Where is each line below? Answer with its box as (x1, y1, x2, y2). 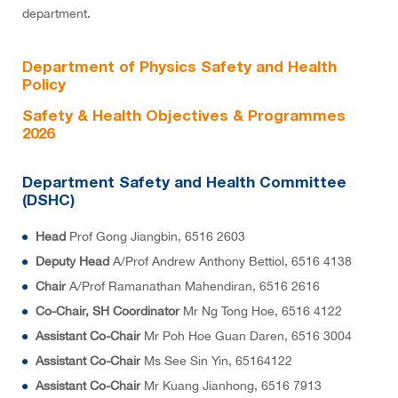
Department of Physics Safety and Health (22, 61, 337, 75)
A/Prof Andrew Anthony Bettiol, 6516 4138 (113, 254, 352, 268)
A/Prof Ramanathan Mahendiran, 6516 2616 (69, 279, 320, 293)
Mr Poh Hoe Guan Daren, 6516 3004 (144, 329, 352, 343)
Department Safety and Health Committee (22, 177, 346, 190)
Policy (22, 79, 66, 92)
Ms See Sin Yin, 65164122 (144, 354, 292, 368)
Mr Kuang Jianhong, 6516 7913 (144, 378, 322, 393)
